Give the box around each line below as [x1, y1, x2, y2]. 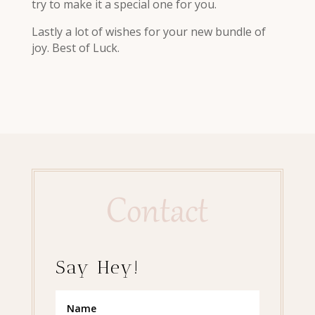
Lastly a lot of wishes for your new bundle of [31, 23, 266, 39]
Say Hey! [55, 256, 140, 278]
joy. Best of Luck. [31, 39, 120, 56]
